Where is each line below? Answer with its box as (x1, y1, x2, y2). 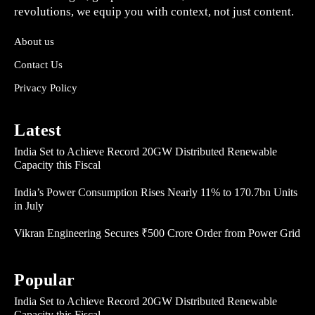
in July (14, 200, 44, 212)
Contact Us (14, 59, 63, 71)
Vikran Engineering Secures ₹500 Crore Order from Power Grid (14, 227, 300, 240)
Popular (14, 271, 75, 290)
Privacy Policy (14, 82, 77, 94)
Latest (14, 121, 61, 140)
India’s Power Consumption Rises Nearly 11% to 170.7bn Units (14, 186, 297, 199)
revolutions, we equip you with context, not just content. (14, 5, 294, 19)
